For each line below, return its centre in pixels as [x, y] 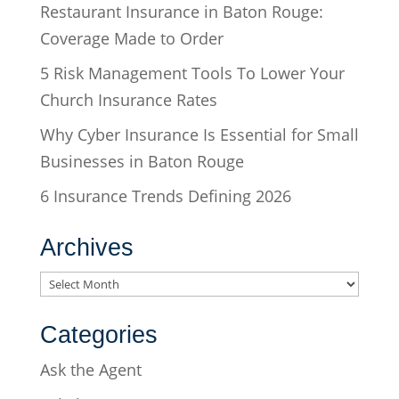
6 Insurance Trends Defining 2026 [165, 195]
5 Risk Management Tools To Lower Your [192, 73]
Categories [98, 334]
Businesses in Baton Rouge [142, 161]
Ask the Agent [90, 369]
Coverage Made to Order [134, 38]
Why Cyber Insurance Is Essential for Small [199, 134]
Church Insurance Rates [128, 99]
